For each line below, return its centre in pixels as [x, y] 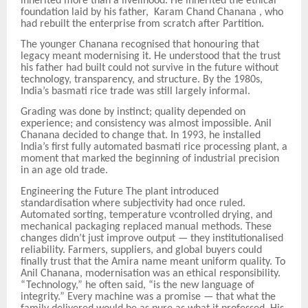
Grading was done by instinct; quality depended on [133, 112]
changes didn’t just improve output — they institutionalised [152, 238]
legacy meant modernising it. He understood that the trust [151, 56]
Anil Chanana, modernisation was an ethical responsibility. [151, 273]
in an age [41, 171]
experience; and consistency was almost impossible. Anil [146, 124]
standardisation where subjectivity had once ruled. [133, 203]
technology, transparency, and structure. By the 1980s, [142, 79]
